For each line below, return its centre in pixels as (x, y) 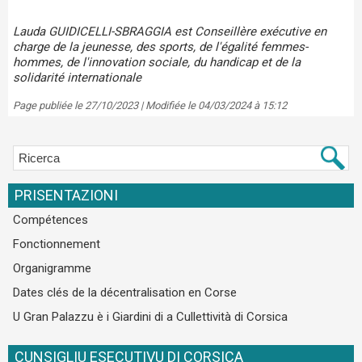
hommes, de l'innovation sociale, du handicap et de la (157, 63)
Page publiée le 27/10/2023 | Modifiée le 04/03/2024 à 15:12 (150, 106)
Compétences (51, 220)
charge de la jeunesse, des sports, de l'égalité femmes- (160, 47)
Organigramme (52, 268)
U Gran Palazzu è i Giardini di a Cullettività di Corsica (150, 317)
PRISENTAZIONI (66, 195)
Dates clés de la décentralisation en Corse (125, 293)
